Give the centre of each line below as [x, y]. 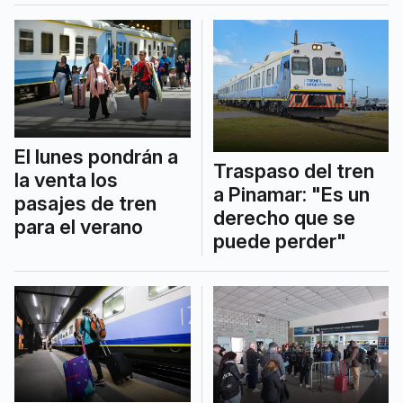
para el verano [79, 226]
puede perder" [279, 241]
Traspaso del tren [293, 170]
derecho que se [284, 217]
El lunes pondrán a [96, 156]
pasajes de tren [85, 203]
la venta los [66, 179]
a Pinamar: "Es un [291, 194]
